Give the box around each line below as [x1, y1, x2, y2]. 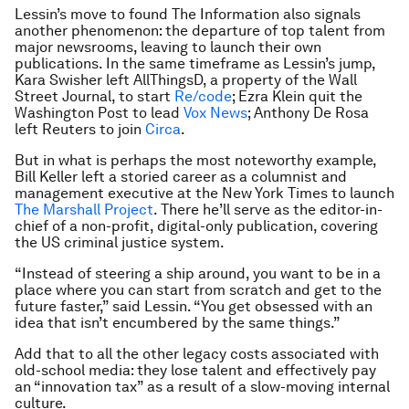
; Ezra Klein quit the [232, 88, 362, 105]
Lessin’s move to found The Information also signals [15, 5, 361, 23]
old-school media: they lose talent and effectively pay [15, 362, 376, 379]
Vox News [184, 104, 247, 121]
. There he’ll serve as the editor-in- [153, 201, 383, 218]
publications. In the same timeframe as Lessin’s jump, [15, 55, 375, 72]
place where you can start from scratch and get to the [15, 281, 382, 299]
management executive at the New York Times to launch [15, 184, 394, 202]
